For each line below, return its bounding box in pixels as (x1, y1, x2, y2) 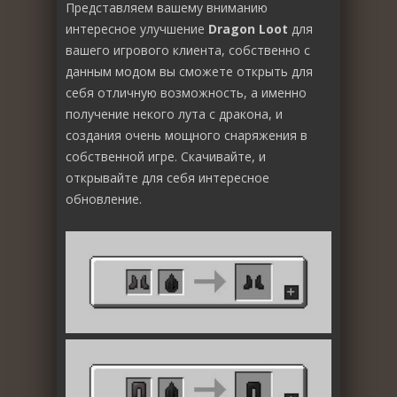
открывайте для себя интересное (66, 168, 269, 186)
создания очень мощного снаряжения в (66, 126, 307, 144)
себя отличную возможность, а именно (66, 83, 307, 101)
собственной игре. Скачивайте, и (66, 147, 266, 165)
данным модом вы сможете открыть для (66, 62, 313, 80)
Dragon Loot (208, 19, 288, 37)
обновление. (66, 190, 142, 207)
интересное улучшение (66, 19, 208, 37)
